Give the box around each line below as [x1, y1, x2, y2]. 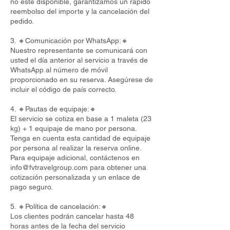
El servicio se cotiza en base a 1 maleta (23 [10, 114, 151, 123]
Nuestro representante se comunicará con [10, 46, 147, 54]
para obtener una [88, 163, 146, 171]
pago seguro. [10, 183, 53, 191]
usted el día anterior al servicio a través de [10, 56, 148, 64]
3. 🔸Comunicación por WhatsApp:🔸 [10, 36, 128, 45]
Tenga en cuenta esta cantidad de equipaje [10, 134, 150, 142]
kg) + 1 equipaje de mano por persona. [10, 124, 137, 132]
